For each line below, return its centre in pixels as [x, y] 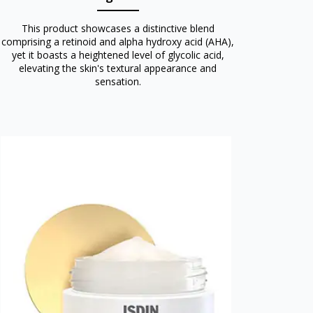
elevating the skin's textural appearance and [118, 68]
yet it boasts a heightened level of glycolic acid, [118, 54]
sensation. [118, 81]
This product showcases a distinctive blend [118, 28]
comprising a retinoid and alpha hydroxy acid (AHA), [118, 41]
